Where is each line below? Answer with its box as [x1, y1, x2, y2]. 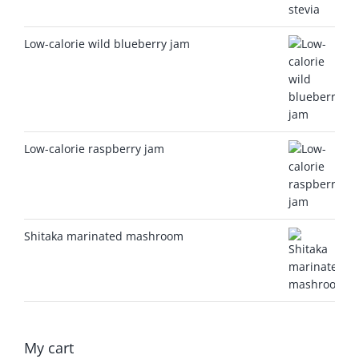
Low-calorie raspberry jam [24, 140, 164, 156]
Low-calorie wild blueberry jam [24, 35, 190, 51]
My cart [24, 337, 74, 357]
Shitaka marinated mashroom [24, 228, 184, 244]
